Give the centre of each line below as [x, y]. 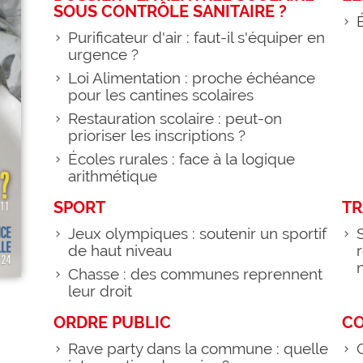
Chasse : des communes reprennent [195, 275]
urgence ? [103, 55]
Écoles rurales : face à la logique [181, 160]
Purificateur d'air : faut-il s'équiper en [196, 38]
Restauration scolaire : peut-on [175, 119]
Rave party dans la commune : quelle [198, 349]
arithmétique [121, 177]
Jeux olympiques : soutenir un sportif [197, 234]
